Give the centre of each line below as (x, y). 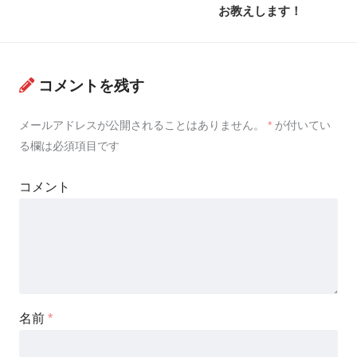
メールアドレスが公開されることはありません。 (142, 126)
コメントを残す (91, 86)
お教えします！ (260, 10)
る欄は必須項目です (69, 146)
